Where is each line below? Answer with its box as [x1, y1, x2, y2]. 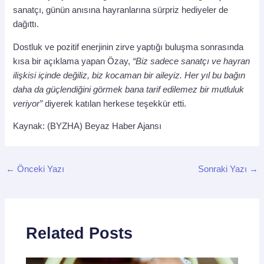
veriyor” [13, 98, 43, 108]
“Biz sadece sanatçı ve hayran [133, 56, 250, 66]
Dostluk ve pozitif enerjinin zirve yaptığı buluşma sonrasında [13, 42, 244, 52]
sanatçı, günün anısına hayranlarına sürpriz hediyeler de [13, 5, 229, 15]
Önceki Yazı [14, 164, 64, 174]
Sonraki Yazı [198, 164, 250, 174]
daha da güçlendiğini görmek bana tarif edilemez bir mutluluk [13, 84, 245, 94]
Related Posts [26, 223, 133, 242]
